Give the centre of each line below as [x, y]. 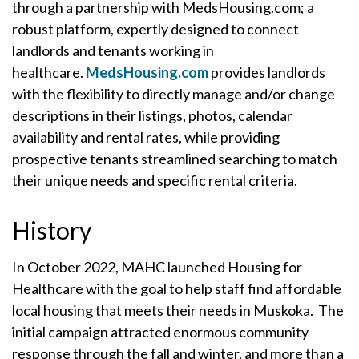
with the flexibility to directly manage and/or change [173, 94]
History [52, 230]
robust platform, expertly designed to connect [155, 29]
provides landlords [267, 72]
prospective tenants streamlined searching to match [175, 159]
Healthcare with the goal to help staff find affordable [177, 288]
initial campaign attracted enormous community [160, 332]
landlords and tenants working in [113, 50]
